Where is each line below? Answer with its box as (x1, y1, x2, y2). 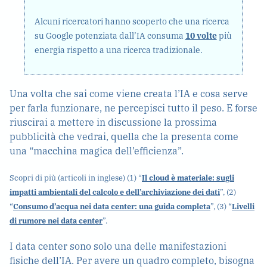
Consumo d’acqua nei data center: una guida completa (13, 201, 210, 212)
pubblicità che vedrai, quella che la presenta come (10, 131, 238, 142)
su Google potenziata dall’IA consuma (34, 30, 185, 41)
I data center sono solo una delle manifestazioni (10, 240, 226, 252)
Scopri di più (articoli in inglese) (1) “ (10, 173, 142, 183)
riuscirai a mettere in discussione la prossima (10, 116, 217, 128)
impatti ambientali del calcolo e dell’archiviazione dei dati (10, 187, 220, 197)
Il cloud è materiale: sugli (142, 173, 234, 183)
